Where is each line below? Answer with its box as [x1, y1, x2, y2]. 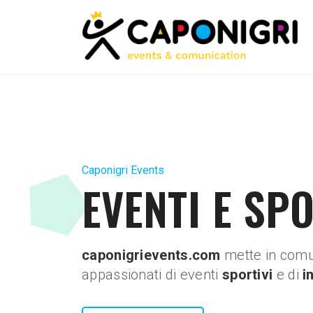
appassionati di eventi [82, 265, 222, 283]
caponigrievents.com [82, 246, 224, 263]
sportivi [221, 265, 277, 283]
